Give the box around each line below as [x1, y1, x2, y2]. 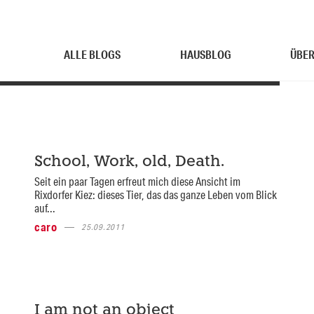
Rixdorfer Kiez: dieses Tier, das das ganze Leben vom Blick [34, 187, 277, 202]
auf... [34, 200, 55, 215]
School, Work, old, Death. [34, 155, 224, 170]
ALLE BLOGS [64, 47, 121, 62]
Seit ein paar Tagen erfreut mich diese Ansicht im [34, 174, 240, 189]
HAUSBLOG [179, 47, 231, 62]
